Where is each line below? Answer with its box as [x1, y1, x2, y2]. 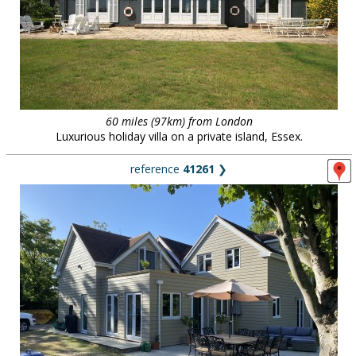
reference [130, 161, 183, 176]
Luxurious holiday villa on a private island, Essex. [55, 129, 303, 144]
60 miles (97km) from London [105, 114, 253, 129]
